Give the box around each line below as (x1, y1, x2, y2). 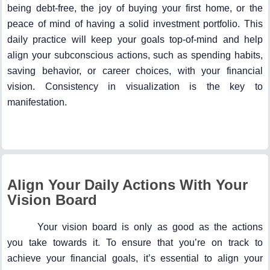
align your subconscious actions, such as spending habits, (7, 50, 263, 61)
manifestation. (7, 97, 67, 108)
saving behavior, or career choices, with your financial (7, 66, 263, 77)
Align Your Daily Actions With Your (7, 177, 248, 193)
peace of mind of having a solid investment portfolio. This (7, 19, 263, 30)
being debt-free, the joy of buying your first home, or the (7, 3, 263, 14)
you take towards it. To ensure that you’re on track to (7, 237, 263, 248)
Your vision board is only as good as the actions (37, 222, 263, 233)
